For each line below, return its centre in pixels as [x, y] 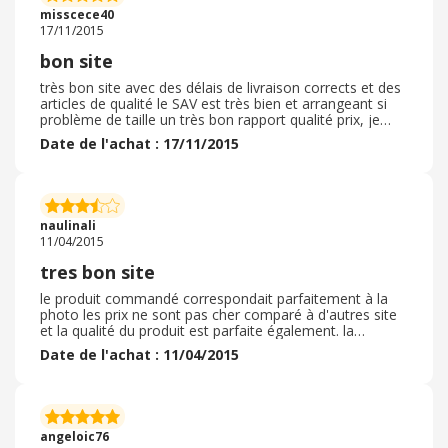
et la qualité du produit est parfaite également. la [197, 330]
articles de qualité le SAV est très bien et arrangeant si [213, 103]
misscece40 [77, 14]
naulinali [68, 225]
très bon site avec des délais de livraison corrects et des [220, 87]
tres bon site [97, 272]
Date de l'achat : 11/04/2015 [139, 354]
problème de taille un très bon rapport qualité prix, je [210, 119]
